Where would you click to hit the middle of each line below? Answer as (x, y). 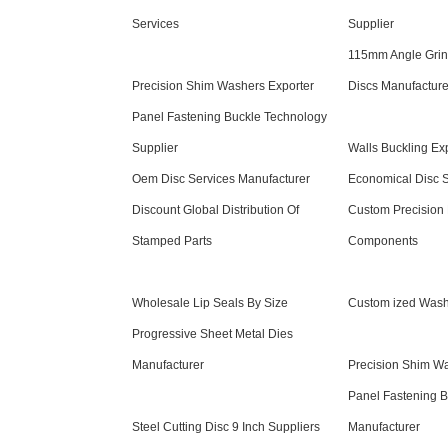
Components (383, 241)
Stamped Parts (172, 241)
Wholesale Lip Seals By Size (210, 303)
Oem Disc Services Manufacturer (221, 179)
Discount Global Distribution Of (215, 210)
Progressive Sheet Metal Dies (212, 334)
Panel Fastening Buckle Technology (229, 117)
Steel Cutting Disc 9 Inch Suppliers (226, 427)
